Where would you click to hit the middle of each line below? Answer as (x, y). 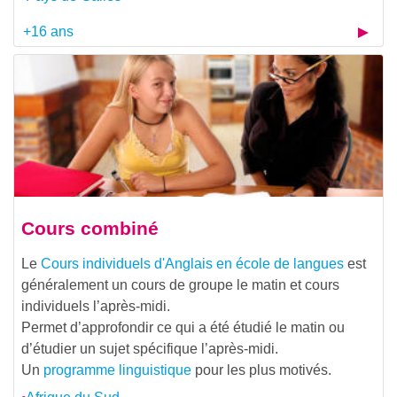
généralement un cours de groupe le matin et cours (180, 284)
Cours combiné (90, 228)
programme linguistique (117, 370)
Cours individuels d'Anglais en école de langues (192, 263)
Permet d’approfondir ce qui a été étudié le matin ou (183, 327)
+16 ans (48, 32)
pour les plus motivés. (261, 370)
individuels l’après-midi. (96, 306)
